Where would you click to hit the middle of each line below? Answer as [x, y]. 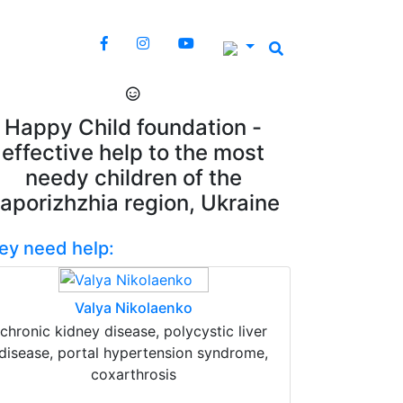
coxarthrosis [133, 374]
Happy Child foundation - [133, 127]
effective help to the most [133, 152]
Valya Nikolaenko [133, 308]
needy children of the [133, 178]
